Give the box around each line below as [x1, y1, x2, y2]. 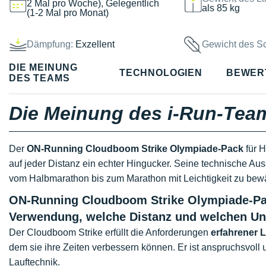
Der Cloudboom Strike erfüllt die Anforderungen [9, 227, 211, 237]
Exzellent [75, 39, 115, 49]
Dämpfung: [27, 39, 73, 49]
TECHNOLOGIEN [119, 67, 202, 78]
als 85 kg [202, 2, 240, 13]
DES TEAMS [9, 72, 70, 83]
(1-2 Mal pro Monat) [27, 7, 109, 18]
